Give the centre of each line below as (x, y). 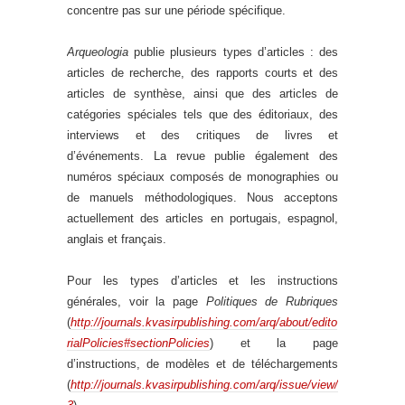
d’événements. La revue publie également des (202, 156)
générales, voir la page (137, 301)
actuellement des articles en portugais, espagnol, (202, 218)
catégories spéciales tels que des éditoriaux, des (202, 114)
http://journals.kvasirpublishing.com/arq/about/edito (204, 322)
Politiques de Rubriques (272, 301)
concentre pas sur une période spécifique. (176, 10)
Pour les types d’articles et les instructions (202, 281)
